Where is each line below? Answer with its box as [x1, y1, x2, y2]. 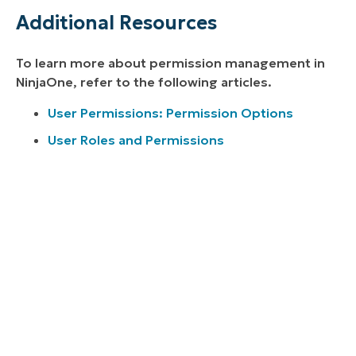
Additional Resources [16, 11, 217, 36]
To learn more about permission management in [16, 55, 325, 72]
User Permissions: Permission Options [48, 104, 293, 121]
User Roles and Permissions [48, 131, 224, 148]
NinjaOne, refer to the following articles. [16, 74, 272, 91]
